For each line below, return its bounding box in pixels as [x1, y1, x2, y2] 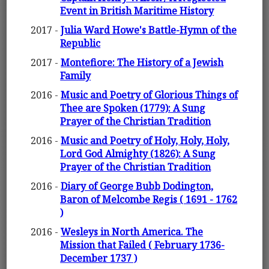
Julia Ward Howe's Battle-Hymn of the [61, 23, 237, 37]
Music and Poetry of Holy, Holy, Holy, [61, 134, 230, 148]
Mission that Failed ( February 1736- [60, 238, 225, 252]
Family [60, 69, 91, 83]
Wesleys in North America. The [61, 225, 204, 239]
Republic [60, 37, 101, 50]
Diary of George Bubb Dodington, [61, 180, 214, 193]
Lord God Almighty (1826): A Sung [60, 147, 216, 161]
